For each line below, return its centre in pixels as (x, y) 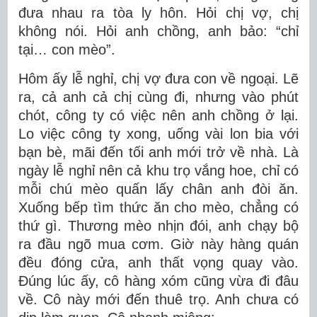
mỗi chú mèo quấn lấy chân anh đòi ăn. (158, 189)
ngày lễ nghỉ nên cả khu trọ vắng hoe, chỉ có (158, 170)
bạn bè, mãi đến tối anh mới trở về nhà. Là (158, 152)
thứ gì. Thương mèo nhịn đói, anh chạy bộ (158, 225)
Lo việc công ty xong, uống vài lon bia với (158, 133)
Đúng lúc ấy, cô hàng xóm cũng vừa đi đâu (158, 281)
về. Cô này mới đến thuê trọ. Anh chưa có (158, 299)
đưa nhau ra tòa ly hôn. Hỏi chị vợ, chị (158, 12)
